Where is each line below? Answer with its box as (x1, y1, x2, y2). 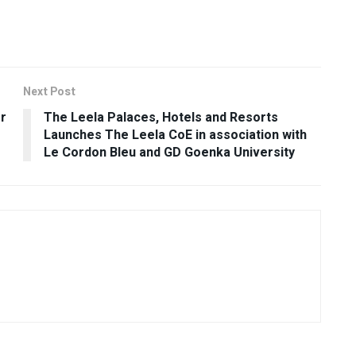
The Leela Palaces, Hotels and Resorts (44, 107, 278, 127)
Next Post (23, 83, 75, 100)
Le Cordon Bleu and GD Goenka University (44, 142, 295, 162)
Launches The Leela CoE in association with (44, 125, 307, 145)
